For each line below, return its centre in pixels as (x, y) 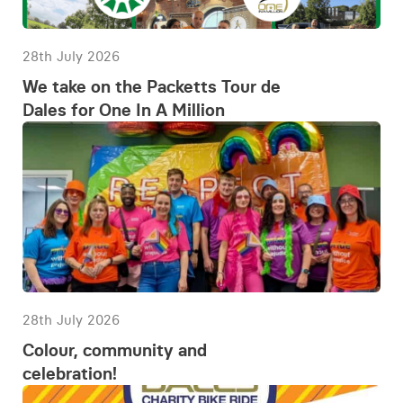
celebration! (70, 373)
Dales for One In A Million (124, 110)
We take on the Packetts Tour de (152, 86)
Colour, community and (115, 350)
